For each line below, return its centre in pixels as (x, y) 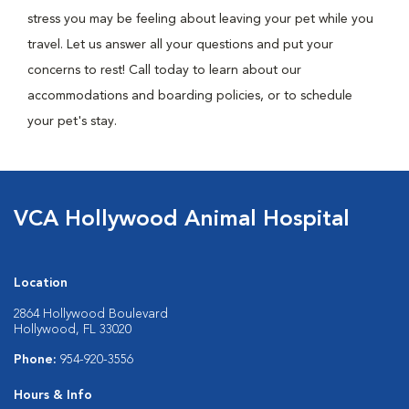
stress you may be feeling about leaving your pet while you (200, 19)
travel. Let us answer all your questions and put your (180, 45)
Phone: (37, 360)
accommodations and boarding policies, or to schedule (190, 96)
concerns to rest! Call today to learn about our (164, 70)
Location (41, 283)
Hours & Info (53, 395)
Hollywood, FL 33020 (73, 330)
